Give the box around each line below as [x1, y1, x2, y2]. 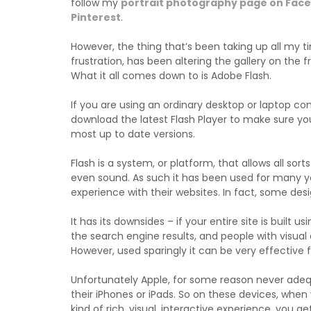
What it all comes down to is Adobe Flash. [71, 69, 271, 83]
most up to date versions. [71, 127, 195, 141]
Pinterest [71, 10, 121, 24]
